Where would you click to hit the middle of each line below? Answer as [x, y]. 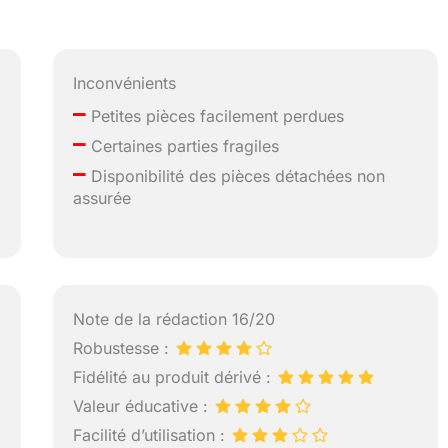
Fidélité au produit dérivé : [175, 376]
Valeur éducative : [143, 405]
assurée [102, 197]
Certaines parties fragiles [183, 145]
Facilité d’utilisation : [152, 434]
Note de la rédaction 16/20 [174, 318]
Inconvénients [125, 82]
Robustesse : [124, 347]
